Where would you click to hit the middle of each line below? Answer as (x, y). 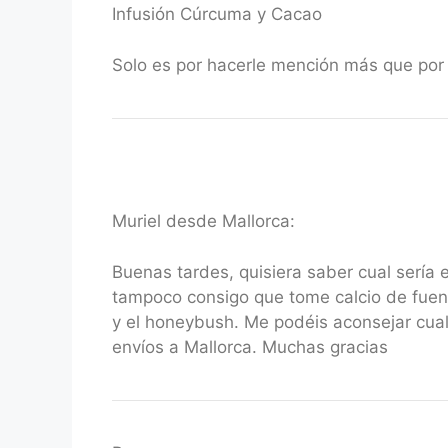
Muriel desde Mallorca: (203, 221)
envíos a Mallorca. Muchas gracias (250, 346)
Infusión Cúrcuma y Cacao (217, 14)
